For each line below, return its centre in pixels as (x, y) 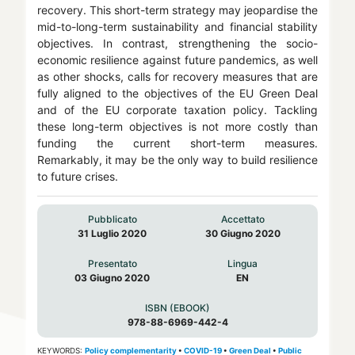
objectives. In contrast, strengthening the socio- (177, 44)
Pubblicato (112, 219)
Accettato (242, 219)
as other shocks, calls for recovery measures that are (177, 77)
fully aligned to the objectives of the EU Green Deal (177, 94)
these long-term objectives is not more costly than (177, 127)
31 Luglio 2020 (113, 234)
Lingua (243, 264)
